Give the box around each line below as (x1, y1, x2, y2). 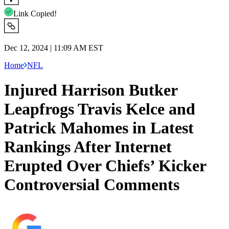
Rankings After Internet (4, 138, 172, 156)
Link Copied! (13, 9, 57, 18)
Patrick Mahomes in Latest (4, 119, 194, 138)
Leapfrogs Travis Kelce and (4, 100, 195, 119)
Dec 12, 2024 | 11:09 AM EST (4, 43, 103, 52)
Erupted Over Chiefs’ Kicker (4, 156, 206, 175)
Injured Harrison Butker (4, 81, 177, 100)
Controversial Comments (4, 175, 179, 194)
